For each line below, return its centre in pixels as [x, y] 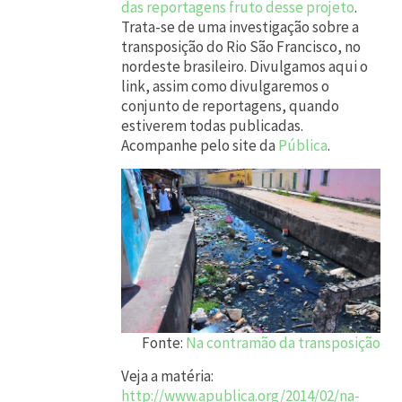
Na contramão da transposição [283, 342]
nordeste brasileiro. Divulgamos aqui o [245, 66]
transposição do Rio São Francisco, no [241, 46]
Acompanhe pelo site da [200, 145]
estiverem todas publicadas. [212, 125]
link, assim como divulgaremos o [225, 86]
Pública [303, 145]
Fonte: [163, 342]
